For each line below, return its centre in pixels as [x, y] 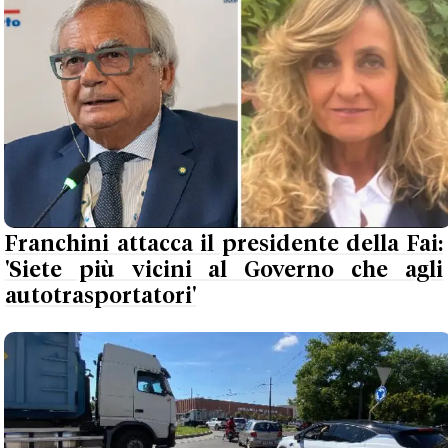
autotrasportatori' [100, 296]
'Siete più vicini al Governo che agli [224, 270]
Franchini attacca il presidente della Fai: [224, 244]
